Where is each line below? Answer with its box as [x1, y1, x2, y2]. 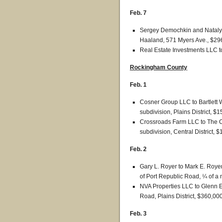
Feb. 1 [130, 81, 147, 88]
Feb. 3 [130, 210, 147, 217]
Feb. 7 [130, 9, 147, 16]
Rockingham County [130, 64, 187, 71]
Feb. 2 [130, 146, 147, 153]
